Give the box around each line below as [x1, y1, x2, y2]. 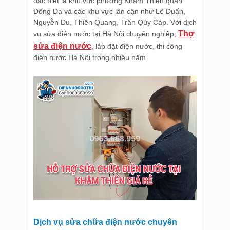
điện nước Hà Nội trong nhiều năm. [33, 53, 150, 62]
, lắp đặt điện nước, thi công [91, 42, 182, 50]
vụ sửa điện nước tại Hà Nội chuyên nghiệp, [33, 30, 178, 38]
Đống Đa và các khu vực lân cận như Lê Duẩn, [33, 7, 185, 15]
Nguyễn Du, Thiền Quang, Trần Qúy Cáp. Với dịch [33, 18, 197, 26]
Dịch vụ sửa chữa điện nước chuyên [33, 217, 177, 226]
